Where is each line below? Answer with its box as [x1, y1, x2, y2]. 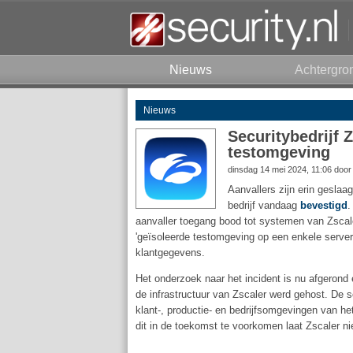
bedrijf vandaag [228, 199, 300, 211]
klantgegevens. [136, 247, 205, 258]
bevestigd [300, 199, 347, 211]
